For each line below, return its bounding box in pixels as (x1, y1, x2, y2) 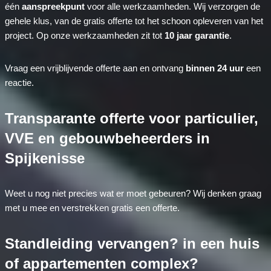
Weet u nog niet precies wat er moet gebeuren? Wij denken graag (4, 188, 261, 199)
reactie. (4, 77, 34, 88)
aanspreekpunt (21, 1, 85, 12)
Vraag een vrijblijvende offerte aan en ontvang (4, 63, 186, 74)
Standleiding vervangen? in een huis (4, 235, 260, 252)
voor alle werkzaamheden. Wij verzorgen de (84, 1, 260, 12)
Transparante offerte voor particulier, (4, 110, 258, 127)
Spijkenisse (4, 150, 85, 167)
